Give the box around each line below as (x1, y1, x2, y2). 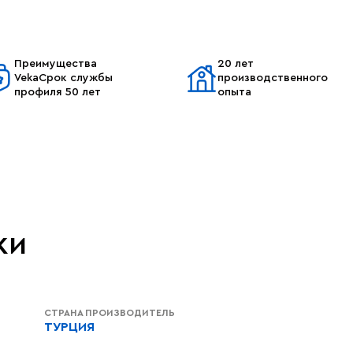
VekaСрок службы (14, 72, 113, 84)
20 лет (217, 58, 254, 69)
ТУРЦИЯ (44, 321, 95, 333)
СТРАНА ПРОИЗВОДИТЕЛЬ (44, 308, 175, 318)
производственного (217, 72, 328, 84)
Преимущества (14, 58, 97, 69)
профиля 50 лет (14, 87, 101, 98)
